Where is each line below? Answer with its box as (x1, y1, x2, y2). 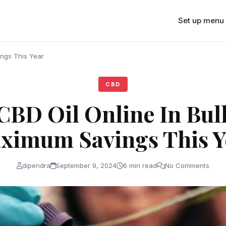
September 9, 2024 (56, 161, 117, 169)
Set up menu (178, 15, 224, 25)
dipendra (22, 161, 50, 169)
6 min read (123, 161, 157, 169)
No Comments (165, 161, 209, 169)
